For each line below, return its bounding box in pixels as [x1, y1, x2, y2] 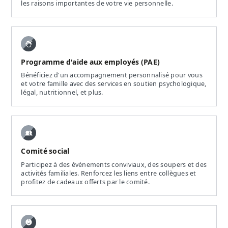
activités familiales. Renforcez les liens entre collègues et [21, 169, 196, 177]
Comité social [21, 147, 70, 156]
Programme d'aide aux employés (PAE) [21, 58, 160, 66]
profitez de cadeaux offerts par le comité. [21, 178, 150, 186]
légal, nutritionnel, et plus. [21, 89, 103, 97]
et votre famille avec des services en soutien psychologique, [21, 80, 207, 88]
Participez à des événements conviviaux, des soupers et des [21, 160, 207, 168]
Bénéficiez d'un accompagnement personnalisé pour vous [21, 71, 203, 79]
